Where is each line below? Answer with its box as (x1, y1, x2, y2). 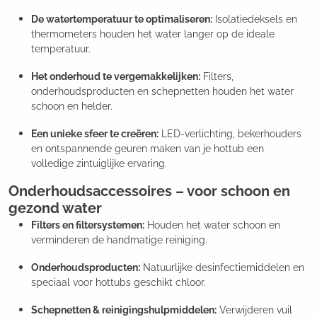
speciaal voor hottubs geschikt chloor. (31, 277, 206, 289)
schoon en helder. (31, 100, 113, 113)
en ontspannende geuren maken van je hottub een (31, 143, 264, 155)
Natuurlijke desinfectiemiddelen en (140, 262, 304, 274)
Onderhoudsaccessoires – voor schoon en (8, 183, 290, 200)
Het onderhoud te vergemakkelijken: (31, 71, 200, 83)
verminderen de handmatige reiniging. (31, 234, 207, 246)
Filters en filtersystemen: (31, 219, 144, 231)
